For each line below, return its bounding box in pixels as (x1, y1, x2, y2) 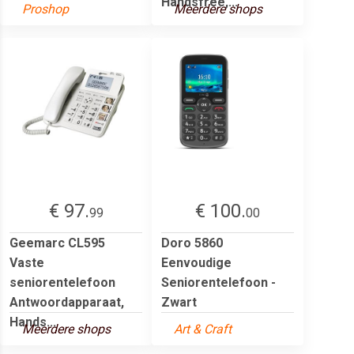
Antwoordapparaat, (9, 294, 124, 310)
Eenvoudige (161, 254, 232, 270)
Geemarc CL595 (9, 235, 105, 250)
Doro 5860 (161, 235, 223, 250)
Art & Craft (174, 321, 232, 337)
